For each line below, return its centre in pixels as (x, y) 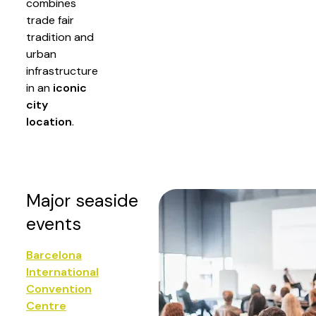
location (49, 122)
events (54, 224)
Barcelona (54, 255)
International (62, 272)
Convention (59, 289)
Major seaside (82, 201)
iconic (70, 88)
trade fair (50, 20)
